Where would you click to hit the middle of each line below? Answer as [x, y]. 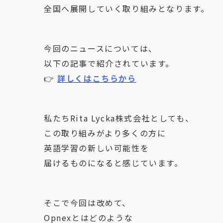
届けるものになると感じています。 [113, 163]
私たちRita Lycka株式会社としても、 [119, 118]
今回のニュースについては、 [101, 48]
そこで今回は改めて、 [87, 203]
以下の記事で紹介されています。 [109, 63]
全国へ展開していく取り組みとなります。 [127, 8]
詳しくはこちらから [97, 78]
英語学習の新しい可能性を [97, 148]
